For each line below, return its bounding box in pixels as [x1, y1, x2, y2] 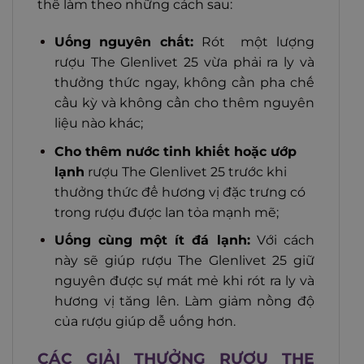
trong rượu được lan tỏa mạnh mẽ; [54, 204, 279, 220]
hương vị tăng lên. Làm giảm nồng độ [54, 293, 314, 310]
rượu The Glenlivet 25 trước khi [84, 163, 287, 180]
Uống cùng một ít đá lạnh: [54, 232, 250, 249]
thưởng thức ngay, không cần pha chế [54, 75, 314, 91]
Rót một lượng [193, 34, 315, 50]
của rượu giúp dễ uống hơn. [54, 314, 236, 330]
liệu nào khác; [54, 115, 143, 132]
